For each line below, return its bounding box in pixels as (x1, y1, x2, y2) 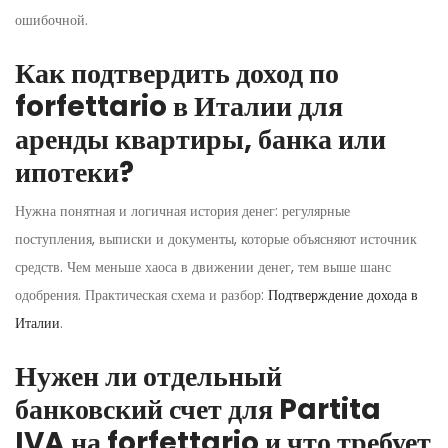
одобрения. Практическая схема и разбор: (15, 284, 268, 305)
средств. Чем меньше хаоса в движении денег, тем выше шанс (15, 256, 391, 277)
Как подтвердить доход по (15, 53, 339, 93)
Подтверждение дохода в (268, 284, 418, 305)
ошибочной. (15, 9, 88, 30)
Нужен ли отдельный (15, 356, 282, 396)
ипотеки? (15, 152, 134, 192)
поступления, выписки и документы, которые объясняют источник (15, 228, 417, 249)
